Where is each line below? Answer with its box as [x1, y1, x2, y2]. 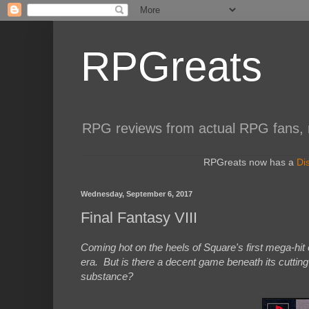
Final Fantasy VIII [81, 209, 197, 227]
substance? [81, 270, 133, 283]
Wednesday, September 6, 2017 [81, 189, 192, 198]
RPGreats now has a [203, 156, 297, 168]
